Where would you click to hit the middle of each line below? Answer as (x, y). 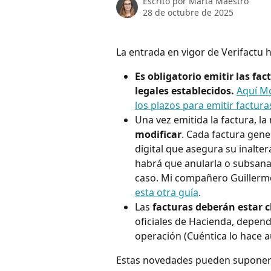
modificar (158, 135)
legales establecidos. (186, 91)
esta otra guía (167, 193)
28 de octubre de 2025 (188, 12)
